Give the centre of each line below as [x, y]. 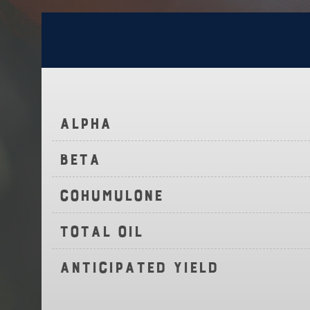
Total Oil [101, 231]
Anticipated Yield [139, 267]
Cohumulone [111, 195]
